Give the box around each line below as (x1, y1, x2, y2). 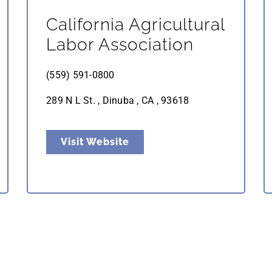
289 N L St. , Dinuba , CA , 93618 (46, 94, 189, 106)
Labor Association (46, 34, 194, 55)
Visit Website (61, 136, 129, 148)
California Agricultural (46, 14, 225, 35)
